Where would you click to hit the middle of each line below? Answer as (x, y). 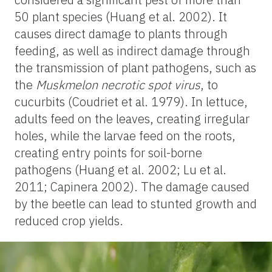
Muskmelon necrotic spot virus (118, 84)
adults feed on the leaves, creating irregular (132, 118)
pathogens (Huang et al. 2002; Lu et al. (121, 169)
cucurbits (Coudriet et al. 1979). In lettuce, (131, 101)
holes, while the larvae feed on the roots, (125, 135)
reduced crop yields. (69, 220)
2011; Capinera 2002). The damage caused (132, 186)
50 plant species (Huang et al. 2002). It (121, 16)
